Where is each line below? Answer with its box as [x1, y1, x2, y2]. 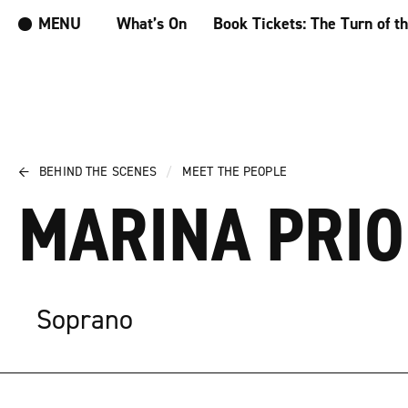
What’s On [117, 14, 187, 35]
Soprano [36, 302, 133, 338]
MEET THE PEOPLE [181, 164, 287, 180]
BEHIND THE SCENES [39, 164, 158, 180]
